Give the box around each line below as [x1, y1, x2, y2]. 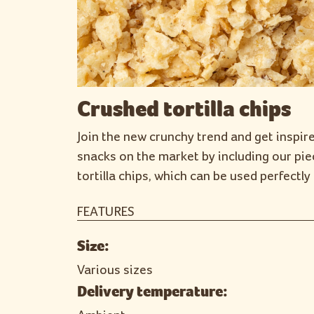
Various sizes [76, 264, 153, 277]
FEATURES [76, 205, 135, 219]
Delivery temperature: [76, 282, 228, 301]
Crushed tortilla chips [76, 97, 291, 122]
